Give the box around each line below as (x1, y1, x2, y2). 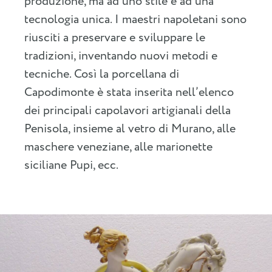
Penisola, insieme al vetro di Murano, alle (24, 120, 236, 138)
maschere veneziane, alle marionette (24, 138, 212, 157)
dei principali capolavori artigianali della (24, 102, 231, 120)
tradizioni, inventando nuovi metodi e (24, 47, 217, 66)
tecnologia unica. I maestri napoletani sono (24, 11, 246, 29)
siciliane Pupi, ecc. (24, 157, 118, 175)
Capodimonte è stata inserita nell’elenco (24, 84, 234, 102)
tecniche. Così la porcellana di (24, 66, 179, 84)
